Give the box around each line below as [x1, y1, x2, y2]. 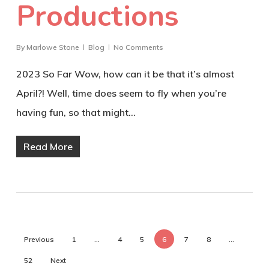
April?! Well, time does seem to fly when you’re [16, 87, 226, 100]
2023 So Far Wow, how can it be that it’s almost [16, 68, 234, 80]
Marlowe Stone [26, 43, 79, 52]
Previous [23, 235, 54, 244]
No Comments [113, 43, 163, 52]
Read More [23, 141, 73, 153]
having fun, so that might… [16, 106, 136, 119]
